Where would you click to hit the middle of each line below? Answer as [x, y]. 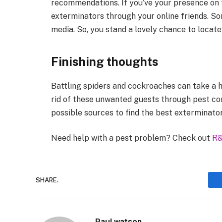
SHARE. [47, 180]
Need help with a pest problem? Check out [132, 138]
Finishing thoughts [105, 61]
